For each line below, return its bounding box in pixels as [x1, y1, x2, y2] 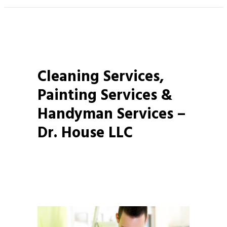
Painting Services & [37, 84, 172, 108]
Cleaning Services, [37, 65, 164, 90]
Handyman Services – [37, 102, 185, 127]
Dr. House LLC [37, 121, 133, 146]
